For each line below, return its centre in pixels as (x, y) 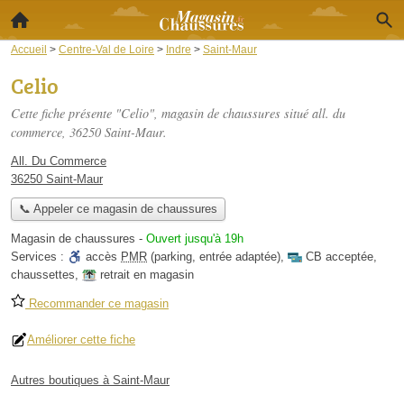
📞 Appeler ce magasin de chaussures (118, 209)
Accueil (29, 49)
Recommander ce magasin (97, 304)
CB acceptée (340, 257)
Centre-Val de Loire (106, 49)
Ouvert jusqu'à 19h (195, 239)
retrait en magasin (147, 275)
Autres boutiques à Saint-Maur (90, 381)
